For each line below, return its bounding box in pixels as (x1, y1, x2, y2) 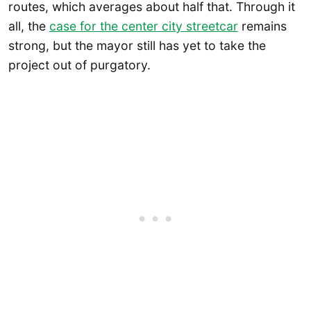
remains (238, 19, 287, 34)
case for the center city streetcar (49, 19, 238, 34)
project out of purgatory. (8, 58, 151, 73)
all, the (8, 19, 49, 34)
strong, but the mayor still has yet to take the (8, 38, 266, 53)
